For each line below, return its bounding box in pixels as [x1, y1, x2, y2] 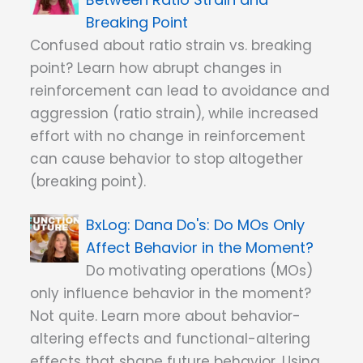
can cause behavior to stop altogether [30, 149, 303, 169]
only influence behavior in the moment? [30, 283, 311, 303]
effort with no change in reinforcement [30, 126, 305, 147]
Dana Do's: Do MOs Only [135, 214, 305, 235]
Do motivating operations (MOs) [86, 260, 314, 280]
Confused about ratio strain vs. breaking [30, 36, 312, 56]
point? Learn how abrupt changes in [30, 58, 282, 79]
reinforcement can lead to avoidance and [30, 81, 330, 101]
